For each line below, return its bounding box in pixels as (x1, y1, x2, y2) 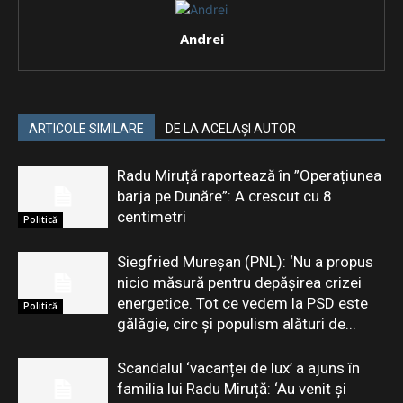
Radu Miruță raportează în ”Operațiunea (117, 166, 381, 184)
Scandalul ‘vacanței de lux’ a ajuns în (117, 359, 360, 377)
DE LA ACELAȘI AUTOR (166, 121, 296, 136)
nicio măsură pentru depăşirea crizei (117, 273, 362, 291)
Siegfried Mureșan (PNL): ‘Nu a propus (117, 253, 373, 271)
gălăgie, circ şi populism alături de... (117, 315, 356, 333)
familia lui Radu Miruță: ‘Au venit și (117, 380, 346, 398)
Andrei (179, 30, 224, 48)
